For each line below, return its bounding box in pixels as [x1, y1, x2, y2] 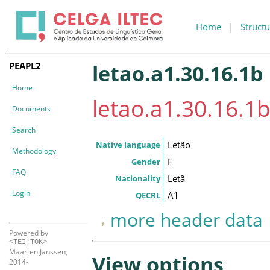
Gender [131, 155, 160, 167]
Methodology [12, 145, 56, 156]
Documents [12, 103, 51, 114]
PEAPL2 [9, 59, 41, 72]
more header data [110, 207, 263, 232]
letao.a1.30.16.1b [92, 59, 263, 87]
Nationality [115, 172, 160, 184]
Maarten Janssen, [9, 246, 67, 257]
